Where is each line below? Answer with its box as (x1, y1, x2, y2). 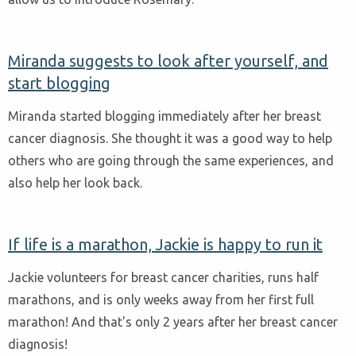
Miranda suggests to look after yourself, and (8, 52, 328, 70)
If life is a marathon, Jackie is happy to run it (8, 234, 323, 253)
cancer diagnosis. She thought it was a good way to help (8, 130, 332, 145)
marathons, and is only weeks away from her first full (8, 292, 314, 307)
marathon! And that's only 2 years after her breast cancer (8, 314, 338, 329)
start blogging (8, 74, 110, 92)
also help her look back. (8, 175, 142, 190)
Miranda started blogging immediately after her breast (8, 108, 321, 123)
